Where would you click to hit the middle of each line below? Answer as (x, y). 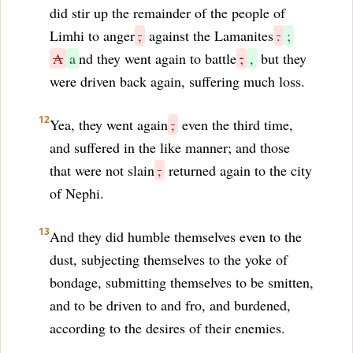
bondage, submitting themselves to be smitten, (182, 282)
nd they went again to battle (158, 58)
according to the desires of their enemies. (167, 328)
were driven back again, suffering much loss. (177, 81)
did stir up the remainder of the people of (167, 13)
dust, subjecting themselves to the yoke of (169, 259)
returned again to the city (238, 170)
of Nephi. (77, 193)
